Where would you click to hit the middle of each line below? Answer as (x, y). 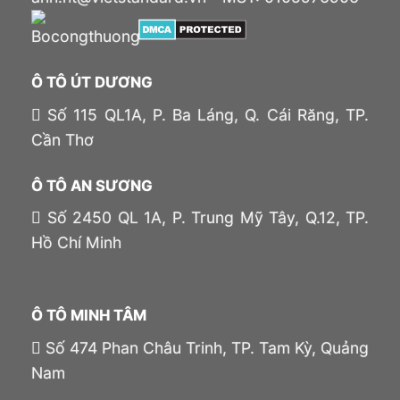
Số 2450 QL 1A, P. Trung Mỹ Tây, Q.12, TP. (205, 218)
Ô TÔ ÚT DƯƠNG (92, 82)
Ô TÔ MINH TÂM (89, 316)
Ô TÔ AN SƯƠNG (92, 185)
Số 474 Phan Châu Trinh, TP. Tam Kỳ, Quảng (205, 348)
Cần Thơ (62, 139)
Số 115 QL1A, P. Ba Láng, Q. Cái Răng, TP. (205, 114)
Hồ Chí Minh (76, 243)
